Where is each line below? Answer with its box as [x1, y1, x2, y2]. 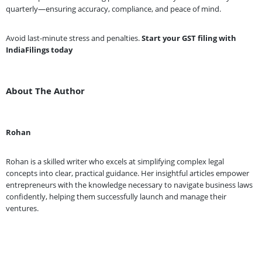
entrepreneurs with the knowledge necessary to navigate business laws [6, 179, 253, 190]
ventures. [6, 202, 39, 213]
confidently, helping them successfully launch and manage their [6, 191, 226, 202]
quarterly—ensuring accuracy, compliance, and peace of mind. [6, 3, 221, 14]
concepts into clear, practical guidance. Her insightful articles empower [6, 167, 249, 178]
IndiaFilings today [6, 44, 73, 55]
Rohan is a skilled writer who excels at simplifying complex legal [6, 156, 224, 167]
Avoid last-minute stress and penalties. [6, 32, 142, 43]
